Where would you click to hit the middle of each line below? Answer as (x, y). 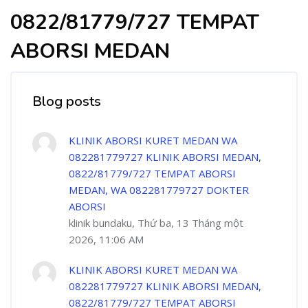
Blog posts (67, 101)
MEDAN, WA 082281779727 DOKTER (159, 190)
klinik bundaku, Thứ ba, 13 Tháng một (156, 223)
